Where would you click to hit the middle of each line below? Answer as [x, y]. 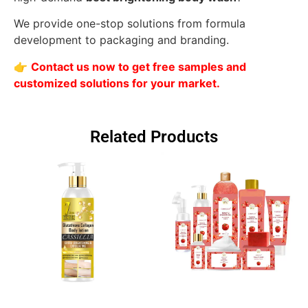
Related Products [154, 136]
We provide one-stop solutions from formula [130, 24]
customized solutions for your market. [117, 83]
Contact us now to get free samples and [139, 66]
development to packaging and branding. [121, 40]
